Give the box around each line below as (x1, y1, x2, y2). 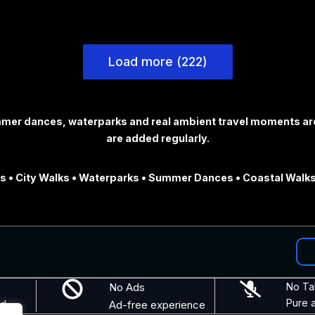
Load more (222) (108, 53, 207, 69)
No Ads (108, 281, 145, 294)
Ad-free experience (108, 298, 205, 311)
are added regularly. (105, 131, 210, 144)
